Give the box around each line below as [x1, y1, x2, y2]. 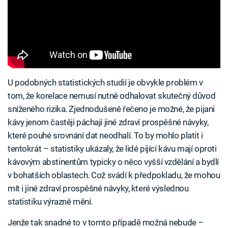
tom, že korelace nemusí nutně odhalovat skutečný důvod [8, 90, 216, 101]
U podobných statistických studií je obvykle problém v [8, 77, 203, 88]
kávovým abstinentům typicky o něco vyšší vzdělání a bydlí [8, 156, 219, 167]
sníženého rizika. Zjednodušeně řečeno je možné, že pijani [8, 103, 215, 114]
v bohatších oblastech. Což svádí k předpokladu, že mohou [8, 169, 220, 180]
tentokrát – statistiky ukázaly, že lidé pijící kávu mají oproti [8, 143, 217, 154]
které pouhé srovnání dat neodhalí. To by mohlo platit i [8, 130, 203, 140]
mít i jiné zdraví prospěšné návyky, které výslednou [8, 183, 189, 193]
